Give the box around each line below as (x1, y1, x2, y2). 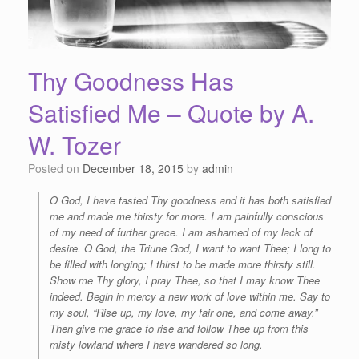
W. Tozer (28, 127, 121, 162)
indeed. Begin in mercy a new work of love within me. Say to (50, 288, 330, 304)
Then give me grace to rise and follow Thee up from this (50, 320, 309, 336)
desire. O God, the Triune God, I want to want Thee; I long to (50, 240, 331, 256)
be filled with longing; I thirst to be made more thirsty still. (50, 256, 316, 272)
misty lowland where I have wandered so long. (50, 336, 263, 352)
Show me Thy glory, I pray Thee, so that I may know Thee (50, 272, 320, 288)
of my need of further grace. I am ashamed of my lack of (50, 224, 313, 240)
